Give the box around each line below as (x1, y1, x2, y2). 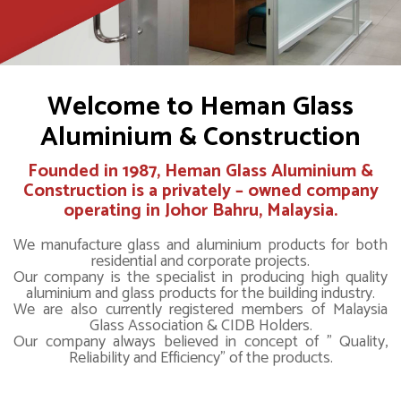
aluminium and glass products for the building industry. (26, 280, 375, 308)
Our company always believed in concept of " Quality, (13, 328, 388, 356)
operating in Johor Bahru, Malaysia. (64, 196, 337, 226)
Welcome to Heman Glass (47, 85, 354, 130)
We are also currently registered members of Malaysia (13, 296, 388, 324)
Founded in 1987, (28, 157, 165, 187)
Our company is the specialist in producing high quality (13, 264, 388, 292)
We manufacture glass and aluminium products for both (13, 232, 388, 260)
